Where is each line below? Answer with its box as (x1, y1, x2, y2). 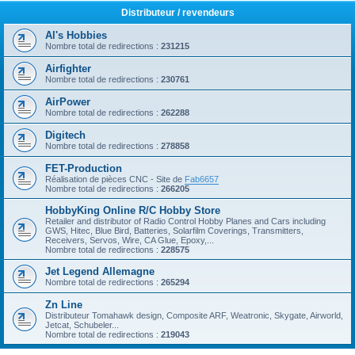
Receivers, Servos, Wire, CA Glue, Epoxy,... (45, 235, 214, 245)
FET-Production (45, 162, 122, 174)
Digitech (45, 129, 86, 141)
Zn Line (45, 299, 82, 311)
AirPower (45, 96, 90, 108)
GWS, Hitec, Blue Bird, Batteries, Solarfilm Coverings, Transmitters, (45, 226, 303, 235)
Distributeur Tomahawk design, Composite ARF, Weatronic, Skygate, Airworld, (45, 311, 343, 320)
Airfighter (45, 63, 91, 74)
